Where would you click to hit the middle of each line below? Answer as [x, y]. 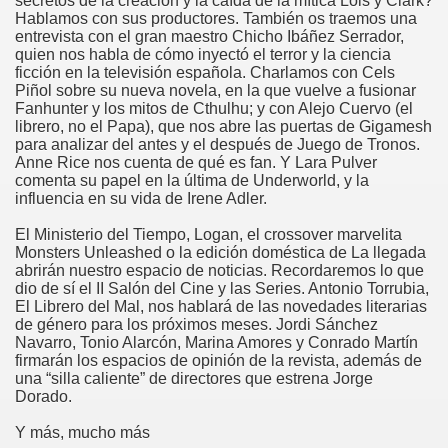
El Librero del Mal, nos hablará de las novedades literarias [221, 306]
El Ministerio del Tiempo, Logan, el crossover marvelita [208, 234]
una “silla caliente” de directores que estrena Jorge [194, 378]
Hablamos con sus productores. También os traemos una [216, 18]
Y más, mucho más [82, 432]
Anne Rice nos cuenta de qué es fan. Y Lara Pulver [196, 162]
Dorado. [43, 396]
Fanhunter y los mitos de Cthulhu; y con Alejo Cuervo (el [214, 108]
